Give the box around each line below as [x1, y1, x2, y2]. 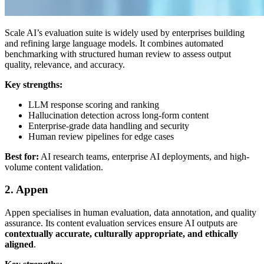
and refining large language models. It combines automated [5, 38, 223, 48]
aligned [5, 239, 34, 250]
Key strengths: [5, 79, 62, 90]
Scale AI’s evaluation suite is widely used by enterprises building [5, 27, 245, 38]
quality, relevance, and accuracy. [5, 59, 125, 70]
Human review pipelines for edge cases [28, 131, 174, 141]
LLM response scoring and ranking [28, 99, 159, 110]
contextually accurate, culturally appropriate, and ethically [5, 229, 238, 239]
